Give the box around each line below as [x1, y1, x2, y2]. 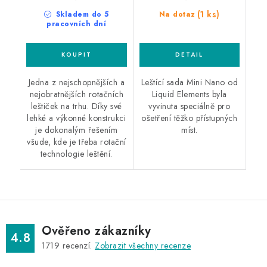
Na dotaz [159, 8, 195, 20]
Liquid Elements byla [151, 88, 227, 100]
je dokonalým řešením [35, 123, 118, 136]
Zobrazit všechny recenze [95, 239, 191, 252]
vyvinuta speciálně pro [148, 100, 231, 112]
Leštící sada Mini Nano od [141, 76, 238, 88]
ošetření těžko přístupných [141, 111, 238, 124]
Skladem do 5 [53, 8, 109, 20]
